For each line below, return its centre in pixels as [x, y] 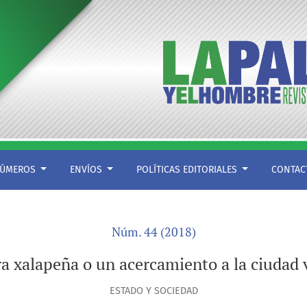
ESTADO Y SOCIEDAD [153, 291]
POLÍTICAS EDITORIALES [188, 170]
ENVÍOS [87, 170]
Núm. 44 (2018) [153, 232]
